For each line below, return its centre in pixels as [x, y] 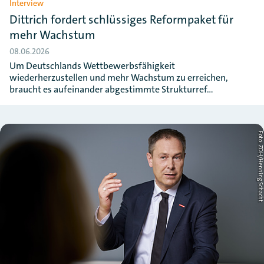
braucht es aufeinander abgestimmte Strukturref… [111, 89]
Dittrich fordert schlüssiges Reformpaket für [121, 19]
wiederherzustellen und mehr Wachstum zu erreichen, [119, 77]
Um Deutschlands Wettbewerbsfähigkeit [92, 66]
